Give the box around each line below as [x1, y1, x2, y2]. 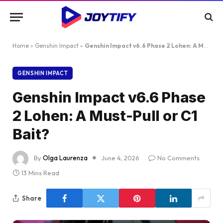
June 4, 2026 [102, 154, 139, 162]
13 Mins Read [21, 169, 59, 177]
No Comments [157, 154, 200, 162]
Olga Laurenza [43, 154, 88, 162]
